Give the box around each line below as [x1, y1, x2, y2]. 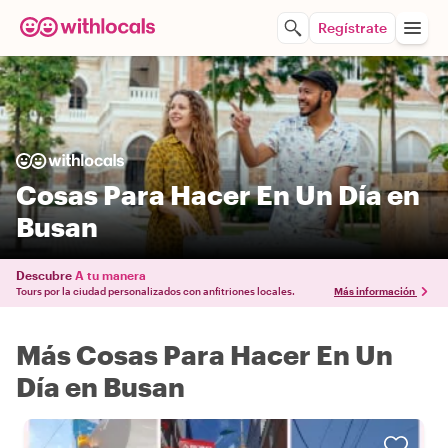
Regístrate [318, 19, 387, 36]
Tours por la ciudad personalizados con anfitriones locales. [16, 285, 295, 297]
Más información [334, 285, 415, 297]
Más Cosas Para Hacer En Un [16, 339, 393, 370]
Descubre [16, 268, 72, 282]
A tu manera [75, 268, 146, 282]
